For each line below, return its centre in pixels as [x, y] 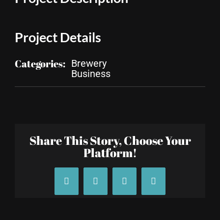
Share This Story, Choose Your [110, 140]
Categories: [40, 63]
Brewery [89, 63]
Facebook [83, 185]
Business [91, 73]
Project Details [58, 37]
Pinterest [168, 185]
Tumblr [137, 185]
